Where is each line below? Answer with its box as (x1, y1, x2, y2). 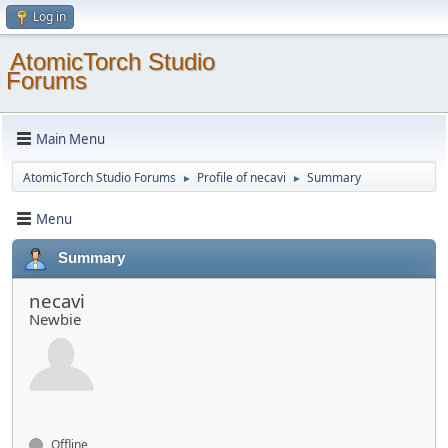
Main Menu (36, 129, 105, 148)
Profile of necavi (197, 169, 286, 186)
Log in (33, 8, 66, 25)
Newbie (29, 309, 81, 329)
